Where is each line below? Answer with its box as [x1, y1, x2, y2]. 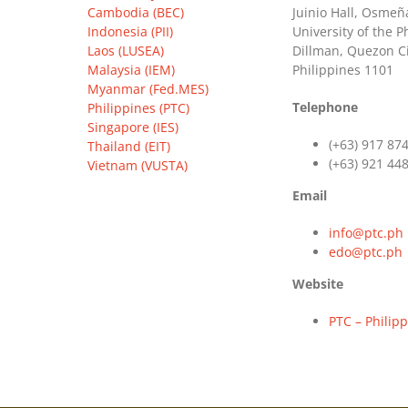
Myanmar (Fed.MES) [87, 80, 209, 97]
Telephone [292, 98, 359, 116]
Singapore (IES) [87, 118, 178, 136]
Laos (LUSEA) [87, 42, 164, 59]
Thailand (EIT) [87, 138, 170, 155]
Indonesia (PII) [87, 23, 173, 40]
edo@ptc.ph [329, 243, 403, 260]
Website [292, 275, 344, 292]
